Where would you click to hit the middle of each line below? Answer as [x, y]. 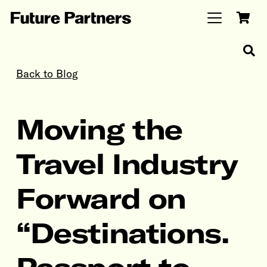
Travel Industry [127, 164]
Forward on [101, 198]
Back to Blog [47, 74]
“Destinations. [122, 233]
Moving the [99, 129]
